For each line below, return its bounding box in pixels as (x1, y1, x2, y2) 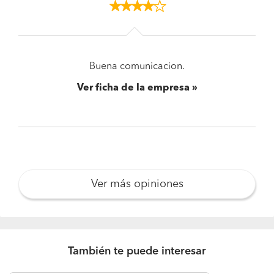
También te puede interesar (68, 246, 206, 257)
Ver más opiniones (91, 179, 183, 190)
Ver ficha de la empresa (76, 83, 190, 93)
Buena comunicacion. (89, 62, 185, 72)
